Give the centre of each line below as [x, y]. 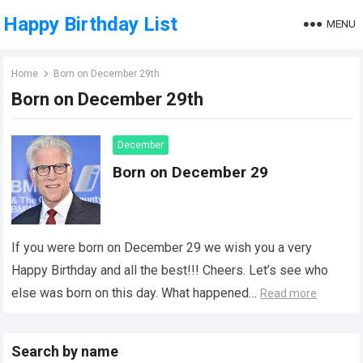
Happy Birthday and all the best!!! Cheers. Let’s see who [170, 270]
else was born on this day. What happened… [136, 293]
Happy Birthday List [91, 24]
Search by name [65, 351]
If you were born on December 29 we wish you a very [162, 248]
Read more [289, 293]
